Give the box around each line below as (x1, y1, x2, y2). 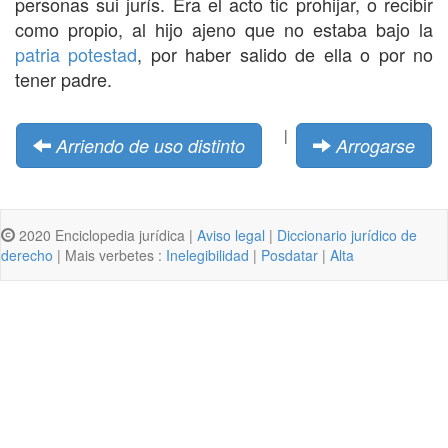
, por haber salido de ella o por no (137, 40, 434, 67)
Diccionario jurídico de (277, 224, 417, 245)
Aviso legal (197, 224, 265, 245)
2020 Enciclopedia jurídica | (15, 224, 197, 245)
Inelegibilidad (166, 244, 249, 265)
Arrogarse (336, 132, 415, 158)
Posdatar (261, 244, 318, 265)
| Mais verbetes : (53, 244, 166, 265)
